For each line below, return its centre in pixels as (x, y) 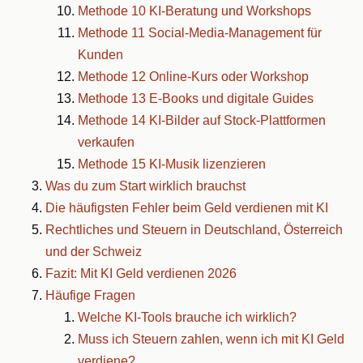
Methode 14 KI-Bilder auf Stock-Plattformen (202, 120)
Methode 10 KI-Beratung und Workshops (194, 11)
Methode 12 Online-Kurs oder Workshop (193, 76)
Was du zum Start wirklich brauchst (145, 186)
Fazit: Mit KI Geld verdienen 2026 (141, 273)
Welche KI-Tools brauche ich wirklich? (187, 317)
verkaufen (106, 142)
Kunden (100, 54)
